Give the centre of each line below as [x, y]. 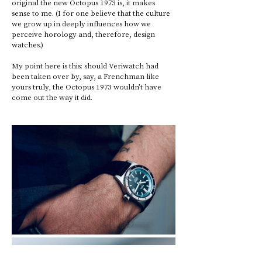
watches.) [28, 44]
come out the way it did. [52, 97]
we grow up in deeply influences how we [82, 23]
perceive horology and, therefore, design [84, 34]
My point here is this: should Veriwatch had [86, 65]
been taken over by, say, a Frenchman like [86, 76]
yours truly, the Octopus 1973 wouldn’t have [87, 87]
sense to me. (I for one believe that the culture [92, 13]
